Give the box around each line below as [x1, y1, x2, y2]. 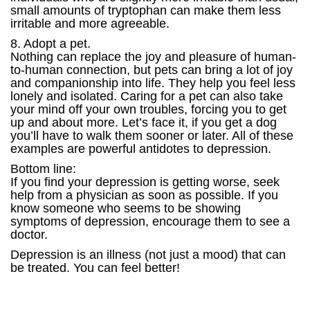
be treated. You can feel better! [10, 261, 180, 275]
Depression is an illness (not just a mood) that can [10, 248, 286, 262]
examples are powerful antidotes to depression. [10, 142, 271, 156]
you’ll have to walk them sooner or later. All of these [10, 129, 293, 143]
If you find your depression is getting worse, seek [10, 175, 280, 189]
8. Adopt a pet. [10, 37, 91, 51]
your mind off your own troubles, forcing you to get [10, 102, 286, 116]
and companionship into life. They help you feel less [10, 76, 295, 90]
